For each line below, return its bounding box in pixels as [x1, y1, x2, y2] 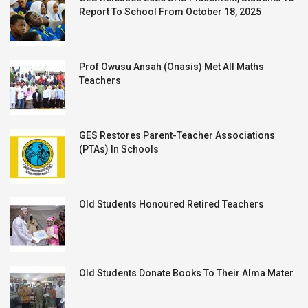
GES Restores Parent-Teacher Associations [79, 130, 275, 141]
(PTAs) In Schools [79, 144, 159, 155]
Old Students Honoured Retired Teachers [79, 199, 264, 210]
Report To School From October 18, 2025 [79, 6, 261, 17]
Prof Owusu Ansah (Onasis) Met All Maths [79, 61, 264, 72]
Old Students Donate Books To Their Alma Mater [79, 267, 294, 278]
